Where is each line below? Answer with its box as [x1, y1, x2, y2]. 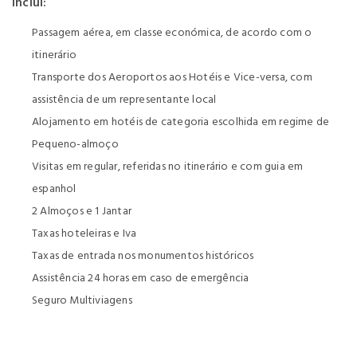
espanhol [32, 179, 76, 198]
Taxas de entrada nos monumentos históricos [32, 246, 254, 265]
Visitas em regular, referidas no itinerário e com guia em [32, 157, 304, 175]
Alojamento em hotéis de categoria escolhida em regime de [32, 112, 330, 131]
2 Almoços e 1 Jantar [32, 202, 131, 220]
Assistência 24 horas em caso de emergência [32, 269, 249, 287]
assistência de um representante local [32, 90, 217, 108]
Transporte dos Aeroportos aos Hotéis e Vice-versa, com [32, 68, 312, 86]
